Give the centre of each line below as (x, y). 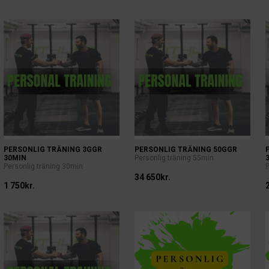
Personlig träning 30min (43, 166)
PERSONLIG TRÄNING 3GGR (53, 150)
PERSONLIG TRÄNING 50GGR (186, 150)
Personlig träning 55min (174, 158)
